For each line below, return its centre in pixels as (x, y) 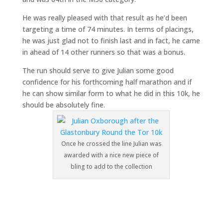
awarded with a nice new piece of (111, 155)
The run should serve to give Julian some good (98, 70)
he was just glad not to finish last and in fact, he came (111, 40)
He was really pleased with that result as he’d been (105, 17)
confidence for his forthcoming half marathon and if (107, 82)
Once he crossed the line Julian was (111, 143)
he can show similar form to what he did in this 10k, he (111, 93)
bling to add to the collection (111, 166)
